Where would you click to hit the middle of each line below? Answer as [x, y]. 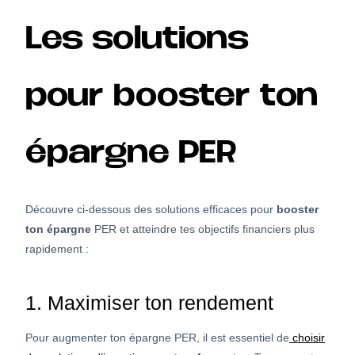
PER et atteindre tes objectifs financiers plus [203, 229]
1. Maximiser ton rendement [149, 303]
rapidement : [57, 248]
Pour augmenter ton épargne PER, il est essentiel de [157, 337]
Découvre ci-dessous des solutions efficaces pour [151, 209]
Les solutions [136, 41]
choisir [307, 337]
